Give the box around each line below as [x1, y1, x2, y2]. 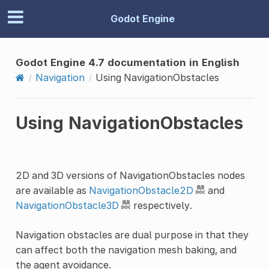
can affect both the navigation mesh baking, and [15, 243, 237, 256]
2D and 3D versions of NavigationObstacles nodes [15, 169, 245, 181]
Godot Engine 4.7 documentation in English [15, 56, 240, 68]
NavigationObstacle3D [15, 199, 119, 211]
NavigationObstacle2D [88, 184, 193, 196]
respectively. [130, 199, 192, 211]
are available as [15, 184, 89, 196]
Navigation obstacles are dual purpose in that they [15, 228, 249, 241]
